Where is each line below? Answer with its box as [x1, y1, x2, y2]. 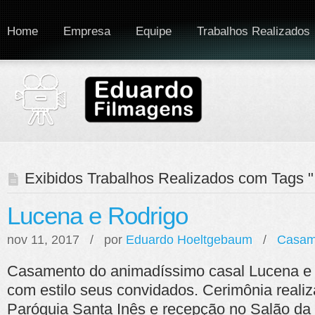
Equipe [136, 25, 172, 38]
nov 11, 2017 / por [7, 232, 126, 247]
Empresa [63, 25, 110, 38]
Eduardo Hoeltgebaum [126, 232, 252, 247]
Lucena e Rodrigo [7, 202, 188, 229]
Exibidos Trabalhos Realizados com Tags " [25, 169, 314, 187]
